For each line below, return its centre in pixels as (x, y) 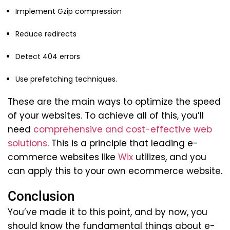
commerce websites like (63, 157)
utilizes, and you (170, 157)
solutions (27, 143)
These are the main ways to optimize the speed (114, 101)
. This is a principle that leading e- (123, 143)
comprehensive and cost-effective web (123, 129)
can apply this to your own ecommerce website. (115, 171)
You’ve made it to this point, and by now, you (108, 212)
